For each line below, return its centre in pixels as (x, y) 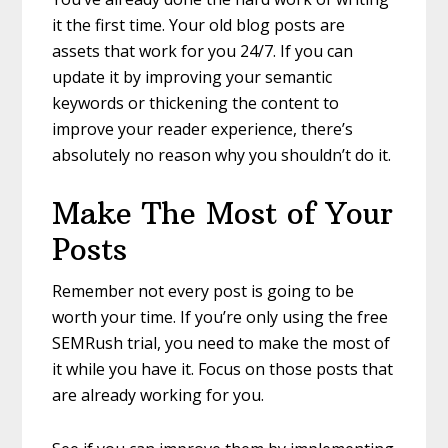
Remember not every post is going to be (203, 290)
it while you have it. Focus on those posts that (223, 368)
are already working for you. (158, 394)
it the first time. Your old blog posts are (199, 24)
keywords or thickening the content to (196, 102)
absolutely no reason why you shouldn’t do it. (222, 154)
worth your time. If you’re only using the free (220, 316)
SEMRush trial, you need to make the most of (221, 342)
